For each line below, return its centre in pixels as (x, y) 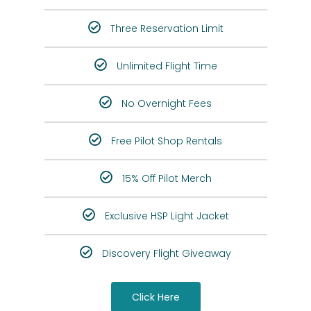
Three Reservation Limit (167, 29)
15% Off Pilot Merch (167, 179)
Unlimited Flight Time (167, 66)
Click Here (155, 297)
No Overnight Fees (167, 104)
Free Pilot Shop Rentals (167, 141)
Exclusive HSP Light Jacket (167, 216)
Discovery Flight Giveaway (167, 254)
